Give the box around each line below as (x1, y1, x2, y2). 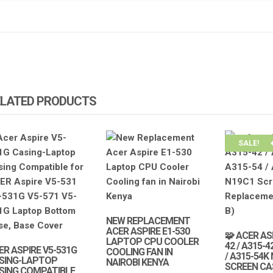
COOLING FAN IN (105, 246, 172, 258)
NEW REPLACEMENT (105, 215, 190, 227)
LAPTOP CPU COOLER (105, 236, 199, 248)
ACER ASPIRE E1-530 (105, 225, 190, 238)
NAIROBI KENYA (105, 257, 169, 269)
